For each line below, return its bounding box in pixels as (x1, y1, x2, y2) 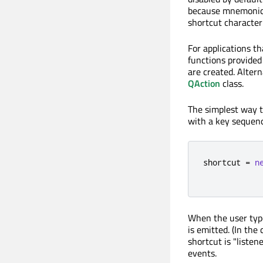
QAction (188, 76, 220, 90)
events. (188, 245, 217, 260)
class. (220, 76, 244, 90)
